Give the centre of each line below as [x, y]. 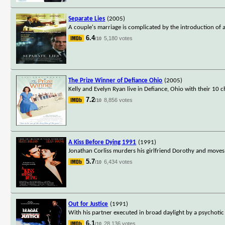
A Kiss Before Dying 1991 [102, 142]
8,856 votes [119, 100]
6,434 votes [119, 161]
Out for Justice [88, 204]
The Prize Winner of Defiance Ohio [116, 80]
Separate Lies [87, 19]
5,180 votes [119, 38]
